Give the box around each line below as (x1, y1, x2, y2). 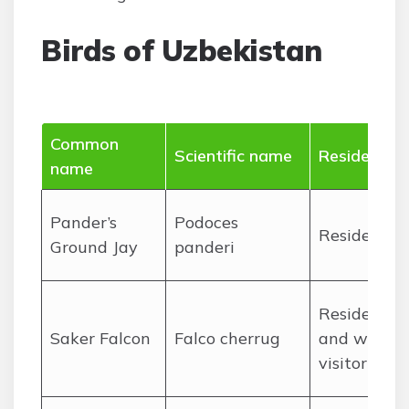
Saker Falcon (50, 328, 151, 349)
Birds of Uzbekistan (41, 32, 322, 68)
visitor (319, 352, 367, 373)
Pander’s (50, 212, 117, 233)
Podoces (174, 212, 238, 233)
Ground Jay (50, 236, 138, 257)
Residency (319, 145, 396, 166)
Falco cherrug (174, 328, 280, 349)
